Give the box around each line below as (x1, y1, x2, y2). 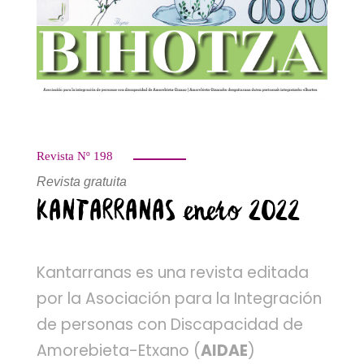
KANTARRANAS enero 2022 (37, 195, 300, 228)
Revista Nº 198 (37, 149, 113, 162)
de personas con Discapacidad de (37, 313, 303, 336)
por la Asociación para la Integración (37, 287, 322, 310)
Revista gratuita (37, 174, 127, 188)
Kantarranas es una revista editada (37, 261, 309, 284)
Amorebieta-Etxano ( (37, 339, 201, 362)
